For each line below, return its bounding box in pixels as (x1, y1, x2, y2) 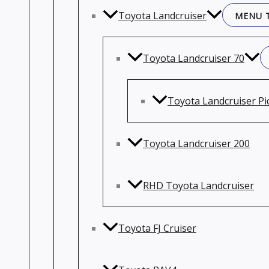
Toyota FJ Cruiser (118, 222, 196, 235)
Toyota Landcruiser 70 (143, 52, 244, 65)
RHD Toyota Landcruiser (143, 179, 254, 192)
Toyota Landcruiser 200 (143, 137, 250, 150)
